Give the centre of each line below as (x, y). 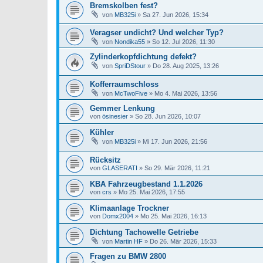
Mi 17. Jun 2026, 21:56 (175, 142)
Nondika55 (130, 42)
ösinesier (115, 117)
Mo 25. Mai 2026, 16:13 (173, 216)
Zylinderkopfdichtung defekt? (143, 57)
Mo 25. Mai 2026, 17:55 (152, 192)
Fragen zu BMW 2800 (128, 256)
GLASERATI (120, 168)
